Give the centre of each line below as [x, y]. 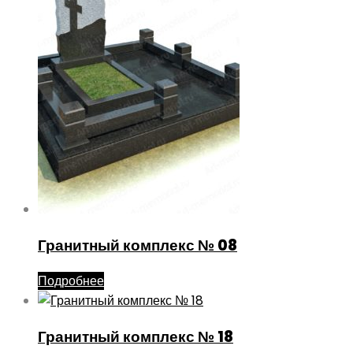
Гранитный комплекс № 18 [136, 337]
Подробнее [71, 281]
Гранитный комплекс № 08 [137, 245]
